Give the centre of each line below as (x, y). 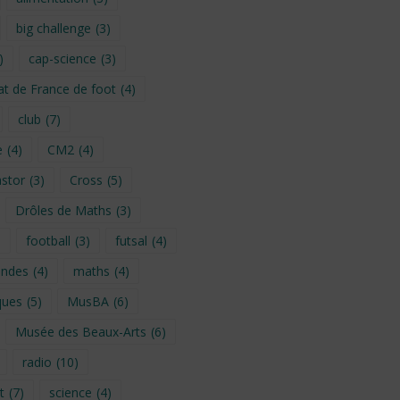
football (48, 240)
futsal (131, 240)
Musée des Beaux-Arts (80, 331)
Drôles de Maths (63, 210)
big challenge (53, 28)
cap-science (62, 58)
